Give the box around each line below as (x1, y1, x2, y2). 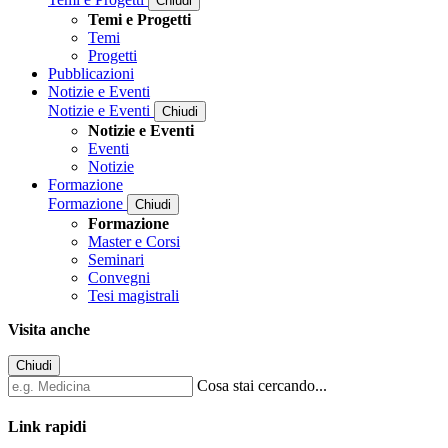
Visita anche (8, 321, 90, 339)
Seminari (88, 251, 144, 269)
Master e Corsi (88, 233, 180, 251)
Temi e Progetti (88, 11, 191, 29)
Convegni (88, 269, 150, 287)
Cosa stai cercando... (197, 377, 327, 395)
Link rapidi (8, 418, 86, 436)
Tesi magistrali (88, 287, 179, 305)
